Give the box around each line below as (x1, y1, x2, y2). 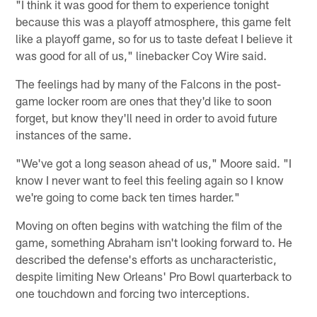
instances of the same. (16, 127, 132, 142)
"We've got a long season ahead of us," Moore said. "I (16, 155, 292, 170)
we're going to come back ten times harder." (16, 189, 241, 204)
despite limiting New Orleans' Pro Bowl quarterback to (16, 268, 292, 283)
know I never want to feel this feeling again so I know (16, 172, 284, 187)
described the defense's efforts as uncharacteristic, (16, 251, 277, 266)
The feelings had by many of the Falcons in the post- (16, 76, 282, 91)
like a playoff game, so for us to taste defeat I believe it (16, 30, 293, 45)
